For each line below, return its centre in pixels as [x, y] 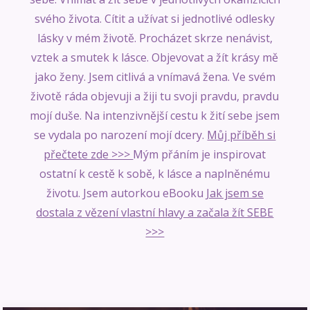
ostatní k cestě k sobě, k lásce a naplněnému [155, 174]
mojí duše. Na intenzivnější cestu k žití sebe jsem [155, 116]
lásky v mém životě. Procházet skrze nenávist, [155, 38]
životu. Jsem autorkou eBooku [126, 193]
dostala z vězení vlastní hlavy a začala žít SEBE [155, 213]
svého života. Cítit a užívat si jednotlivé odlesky [155, 19]
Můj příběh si [241, 135]
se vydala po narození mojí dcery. [121, 135]
